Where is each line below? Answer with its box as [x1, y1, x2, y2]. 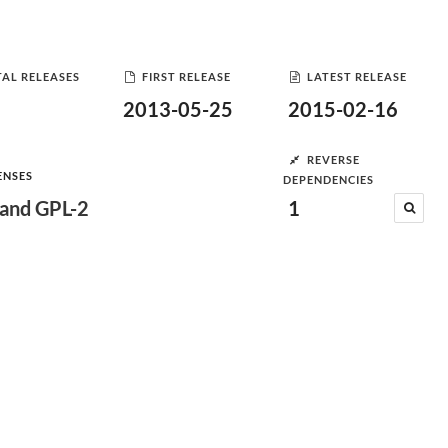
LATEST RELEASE [307, 69, 407, 83]
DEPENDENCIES [283, 173, 374, 186]
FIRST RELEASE [142, 69, 231, 83]
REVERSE [307, 152, 360, 166]
